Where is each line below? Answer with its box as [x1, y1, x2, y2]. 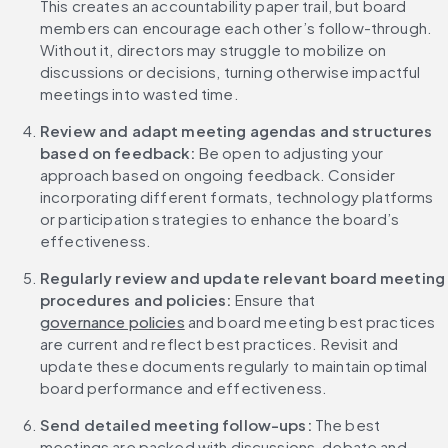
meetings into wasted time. [40, 83, 239, 103]
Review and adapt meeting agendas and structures [40, 120, 433, 140]
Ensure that [231, 289, 319, 309]
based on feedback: [40, 142, 196, 162]
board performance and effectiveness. [40, 377, 328, 397]
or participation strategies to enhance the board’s [40, 208, 400, 228]
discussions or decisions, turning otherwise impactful [40, 61, 421, 81]
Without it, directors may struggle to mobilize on [40, 39, 386, 59]
